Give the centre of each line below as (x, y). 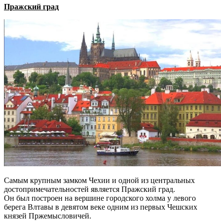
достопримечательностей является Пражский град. (90, 189)
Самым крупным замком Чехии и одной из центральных (99, 181)
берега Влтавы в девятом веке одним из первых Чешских (101, 207)
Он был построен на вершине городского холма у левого (100, 198)
